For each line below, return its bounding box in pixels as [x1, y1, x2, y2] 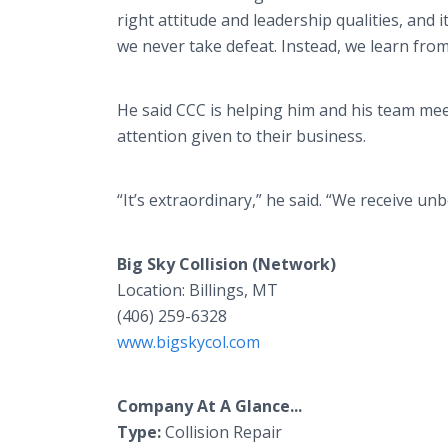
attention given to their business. [117, 125, 366, 147]
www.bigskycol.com [117, 331, 260, 353]
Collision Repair [165, 421, 282, 443]
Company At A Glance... [117, 395, 302, 417]
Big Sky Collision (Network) [117, 253, 336, 275]
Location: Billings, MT [117, 279, 278, 301]
